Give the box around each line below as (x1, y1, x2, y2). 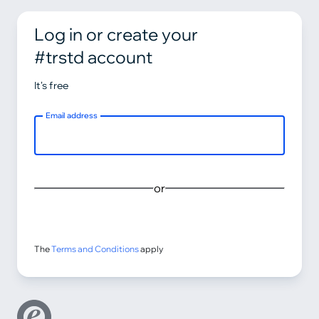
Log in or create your (34, 23, 198, 45)
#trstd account (34, 46, 152, 68)
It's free (34, 79, 69, 92)
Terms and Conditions (51, 244, 139, 254)
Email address (46, 110, 98, 120)
